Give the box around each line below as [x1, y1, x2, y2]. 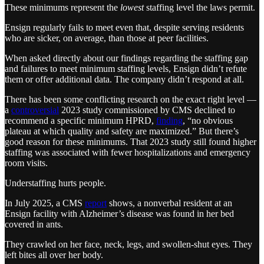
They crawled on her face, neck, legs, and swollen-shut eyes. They [5, 239, 252, 250]
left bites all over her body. [5, 250, 103, 260]
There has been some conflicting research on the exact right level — [5, 94, 256, 105]
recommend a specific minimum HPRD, [5, 115, 156, 126]
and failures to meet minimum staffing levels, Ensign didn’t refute [5, 64, 247, 74]
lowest [120, 2, 144, 13]
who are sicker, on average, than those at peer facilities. [5, 33, 209, 44]
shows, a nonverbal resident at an [107, 198, 232, 209]
